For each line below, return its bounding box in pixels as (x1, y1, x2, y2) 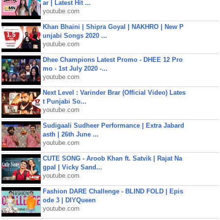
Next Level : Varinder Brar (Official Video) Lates (42, 89, 186, 96)
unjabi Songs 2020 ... (42, 32, 107, 39)
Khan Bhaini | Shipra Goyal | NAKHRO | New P (42, 23, 184, 30)
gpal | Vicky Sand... (42, 164, 102, 171)
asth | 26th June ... (42, 131, 99, 138)
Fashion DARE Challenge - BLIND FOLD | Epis (42, 188, 183, 195)
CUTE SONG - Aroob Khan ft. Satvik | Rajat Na (42, 155, 182, 162)
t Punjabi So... (42, 98, 86, 105)
